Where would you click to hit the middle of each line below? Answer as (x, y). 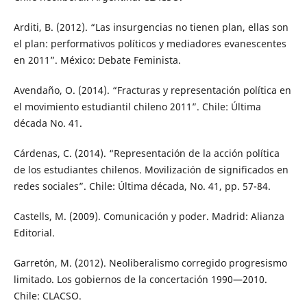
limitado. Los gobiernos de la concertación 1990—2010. (140, 280)
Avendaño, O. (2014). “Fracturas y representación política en (152, 90)
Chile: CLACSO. (47, 296)
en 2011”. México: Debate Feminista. (97, 60)
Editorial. (34, 233)
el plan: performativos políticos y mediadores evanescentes (150, 44)
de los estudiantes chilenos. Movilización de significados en (151, 170)
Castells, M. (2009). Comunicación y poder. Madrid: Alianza (149, 217)
